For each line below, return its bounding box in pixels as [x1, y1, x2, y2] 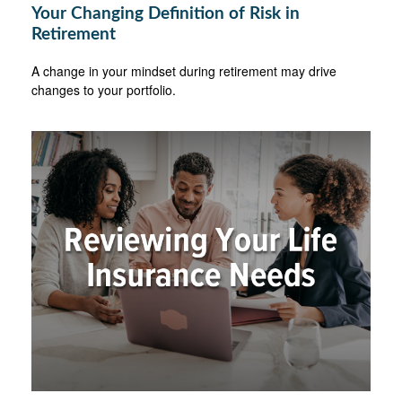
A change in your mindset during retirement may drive [31, 62, 336, 80]
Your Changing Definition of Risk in [31, 5, 300, 23]
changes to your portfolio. [31, 81, 176, 99]
